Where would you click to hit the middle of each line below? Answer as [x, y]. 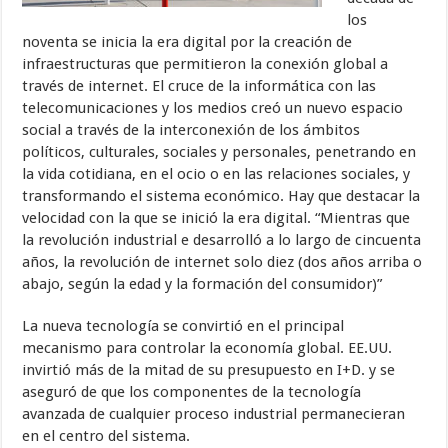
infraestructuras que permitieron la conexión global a [205, 63]
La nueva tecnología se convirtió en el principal [183, 325]
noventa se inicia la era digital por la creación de [187, 41]
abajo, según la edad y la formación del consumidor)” [202, 283]
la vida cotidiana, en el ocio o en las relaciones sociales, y [216, 173]
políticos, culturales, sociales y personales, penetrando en [219, 151]
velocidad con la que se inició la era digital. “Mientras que [216, 217]
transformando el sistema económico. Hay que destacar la [221, 195]
